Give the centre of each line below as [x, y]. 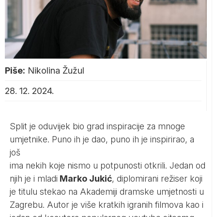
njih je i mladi [34, 178]
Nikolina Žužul [56, 70]
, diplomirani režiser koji [157, 178]
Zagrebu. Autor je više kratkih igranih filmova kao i [107, 204]
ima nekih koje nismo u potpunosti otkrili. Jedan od [108, 165]
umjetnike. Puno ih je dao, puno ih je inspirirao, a [102, 139]
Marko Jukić [85, 178]
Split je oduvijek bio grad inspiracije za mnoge [97, 126]
